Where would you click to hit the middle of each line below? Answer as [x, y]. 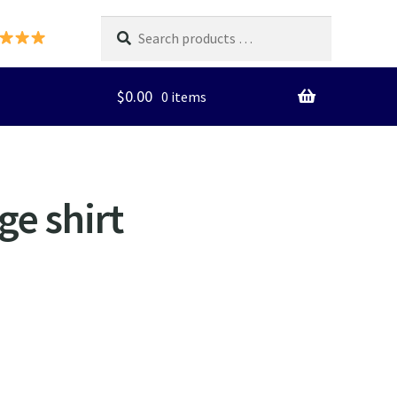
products [128, 48]
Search [121, 26]
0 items [184, 97]
